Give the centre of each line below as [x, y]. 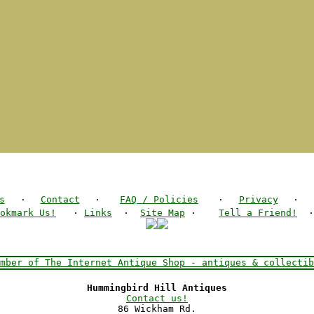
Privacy [258, 199]
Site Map [163, 213]
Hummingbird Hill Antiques [157, 288]
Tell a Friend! [258, 213]
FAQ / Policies [159, 199]
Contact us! [157, 298]
